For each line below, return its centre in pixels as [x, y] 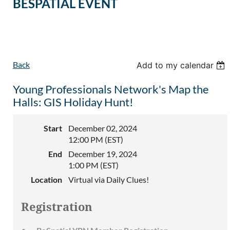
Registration [57, 207]
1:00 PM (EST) [93, 165]
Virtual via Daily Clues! [109, 180]
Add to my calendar [175, 65]
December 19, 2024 [103, 154]
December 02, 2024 [103, 128]
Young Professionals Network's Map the [111, 89]
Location [46, 180]
